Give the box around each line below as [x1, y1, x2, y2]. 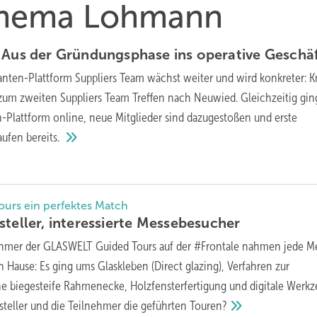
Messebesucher [136, 214, 241, 231]
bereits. [26, 130, 63, 144]
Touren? [190, 298, 228, 313]
